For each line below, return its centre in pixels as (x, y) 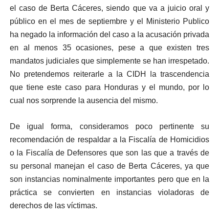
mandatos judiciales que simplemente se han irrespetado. (109, 61)
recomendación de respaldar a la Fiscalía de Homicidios (109, 140)
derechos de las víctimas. (54, 206)
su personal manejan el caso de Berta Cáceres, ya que (109, 166)
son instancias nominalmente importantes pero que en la (109, 179)
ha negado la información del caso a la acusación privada (109, 35)
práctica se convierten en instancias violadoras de (109, 193)
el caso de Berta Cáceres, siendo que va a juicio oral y (109, 8)
